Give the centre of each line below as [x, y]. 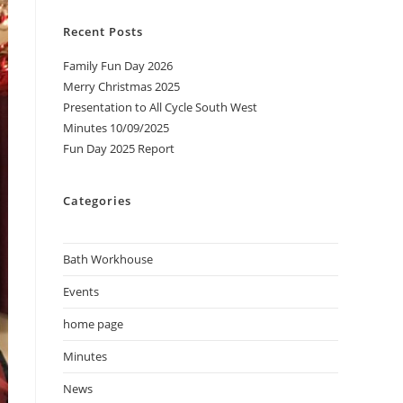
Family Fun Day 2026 [118, 66]
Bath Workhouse [108, 260]
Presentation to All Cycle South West [160, 107]
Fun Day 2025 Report [119, 149]
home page [93, 324]
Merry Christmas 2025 [121, 87]
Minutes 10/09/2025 [116, 128]
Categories [97, 201]
